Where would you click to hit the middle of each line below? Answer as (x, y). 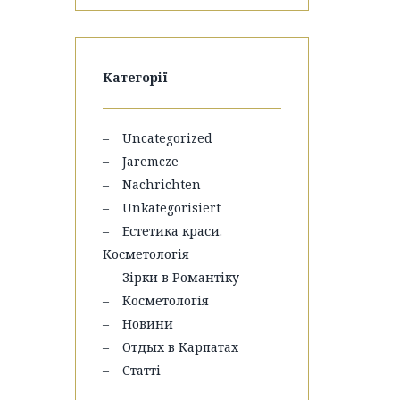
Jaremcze (150, 161)
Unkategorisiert (171, 208)
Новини (147, 324)
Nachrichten (161, 184)
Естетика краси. (172, 231)
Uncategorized (167, 138)
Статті (141, 370)
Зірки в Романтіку (180, 277)
